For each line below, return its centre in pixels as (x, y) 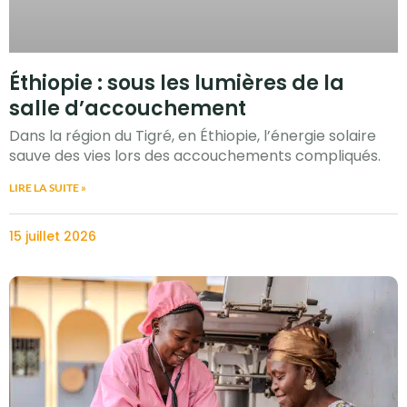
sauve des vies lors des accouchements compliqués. (195, 156)
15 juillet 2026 (53, 237)
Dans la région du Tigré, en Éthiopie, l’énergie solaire (193, 136)
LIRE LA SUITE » (48, 188)
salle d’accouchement (128, 109)
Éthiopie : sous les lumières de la (177, 84)
